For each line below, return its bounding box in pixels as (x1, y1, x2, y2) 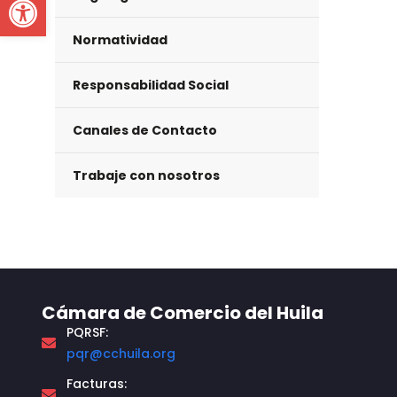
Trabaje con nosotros (73, 167, 220, 184)
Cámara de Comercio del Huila (42, 300, 323, 325)
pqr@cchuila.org (66, 345, 175, 362)
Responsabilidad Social (73, 76, 229, 94)
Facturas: (66, 375, 127, 393)
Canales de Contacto (73, 121, 217, 139)
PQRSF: (66, 323, 108, 341)
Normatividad (73, 31, 167, 49)
